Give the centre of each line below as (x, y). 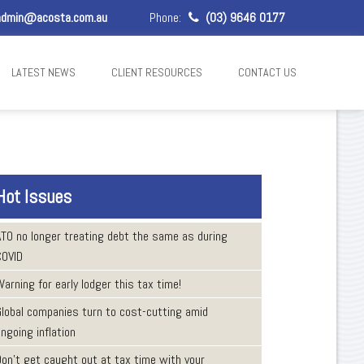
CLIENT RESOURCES (156, 72)
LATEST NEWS (43, 72)
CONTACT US (267, 72)
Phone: (167, 17)
